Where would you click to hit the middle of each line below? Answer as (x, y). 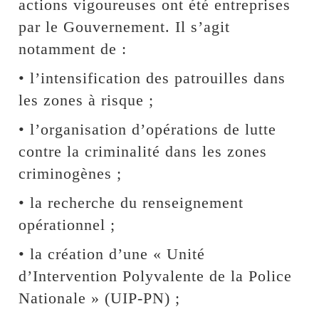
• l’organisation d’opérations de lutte (148, 129)
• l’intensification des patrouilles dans (152, 78)
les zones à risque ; (87, 100)
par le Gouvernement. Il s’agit (125, 26)
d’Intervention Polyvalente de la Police (156, 276)
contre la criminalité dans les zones (143, 151)
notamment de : (73, 48)
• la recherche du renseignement (131, 202)
